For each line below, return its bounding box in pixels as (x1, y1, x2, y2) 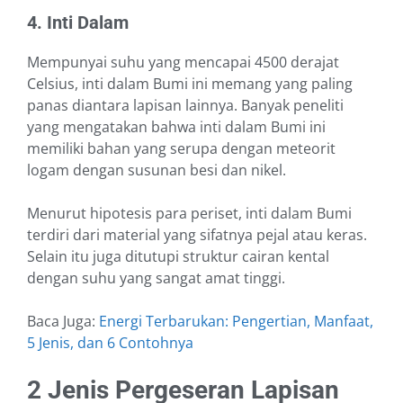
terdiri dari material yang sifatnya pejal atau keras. (27, 225, 367, 246)
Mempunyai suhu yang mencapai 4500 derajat (27, 52, 339, 73)
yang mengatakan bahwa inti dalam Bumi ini (27, 117, 326, 138)
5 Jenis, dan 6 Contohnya (27, 333, 193, 354)
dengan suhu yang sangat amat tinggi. (27, 268, 285, 289)
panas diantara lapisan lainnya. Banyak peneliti (27, 95, 344, 116)
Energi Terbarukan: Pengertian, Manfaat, (99, 311, 373, 332)
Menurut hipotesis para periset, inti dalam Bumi (27, 203, 352, 224)
